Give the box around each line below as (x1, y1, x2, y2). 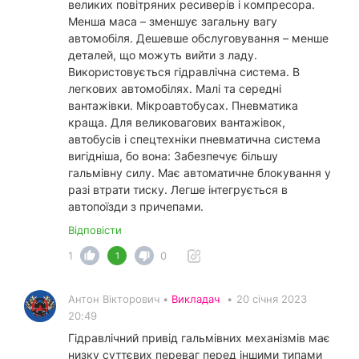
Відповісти (68, 224, 122, 237)
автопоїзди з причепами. (68, 200, 204, 214)
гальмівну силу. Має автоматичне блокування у (68, 166, 331, 180)
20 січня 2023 (236, 292, 307, 306)
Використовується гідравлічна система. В (68, 65, 300, 79)
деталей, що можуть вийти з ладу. (68, 48, 257, 63)
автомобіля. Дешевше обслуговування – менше (68, 31, 329, 46)
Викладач (171, 292, 220, 306)
